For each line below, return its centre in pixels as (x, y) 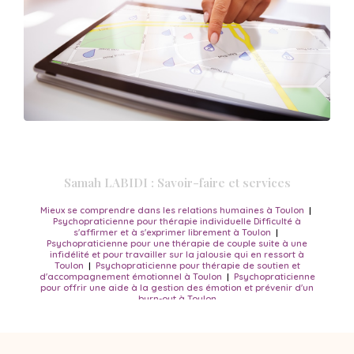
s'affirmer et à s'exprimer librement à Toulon (172, 233)
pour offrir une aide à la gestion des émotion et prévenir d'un (177, 288)
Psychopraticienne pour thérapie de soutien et (198, 266)
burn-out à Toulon (177, 299)
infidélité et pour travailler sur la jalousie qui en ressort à (177, 255)
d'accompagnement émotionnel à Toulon (130, 277)
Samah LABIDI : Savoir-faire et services (177, 183)
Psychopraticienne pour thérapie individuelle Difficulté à (177, 222)
